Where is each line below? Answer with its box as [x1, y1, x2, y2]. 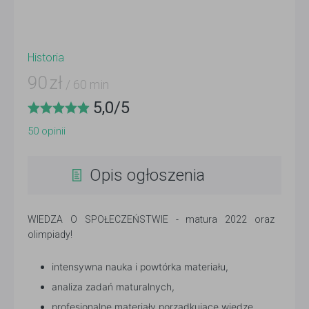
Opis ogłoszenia [90, 166, 205, 185]
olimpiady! [28, 229, 72, 240]
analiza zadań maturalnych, [52, 281, 175, 292]
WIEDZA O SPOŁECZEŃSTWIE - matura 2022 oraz [28, 214, 275, 225]
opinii [39, 125, 66, 137]
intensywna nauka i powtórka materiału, [52, 261, 228, 272]
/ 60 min [63, 77, 109, 92]
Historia [28, 51, 64, 64]
